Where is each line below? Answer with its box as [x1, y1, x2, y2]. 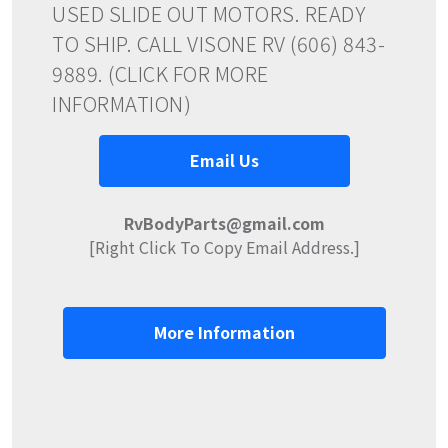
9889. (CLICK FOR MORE [52, 58, 269, 88]
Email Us [189, 147, 259, 172]
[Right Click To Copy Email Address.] [88, 234, 360, 259]
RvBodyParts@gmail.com [123, 210, 325, 235]
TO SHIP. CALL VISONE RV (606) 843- [52, 28, 385, 58]
